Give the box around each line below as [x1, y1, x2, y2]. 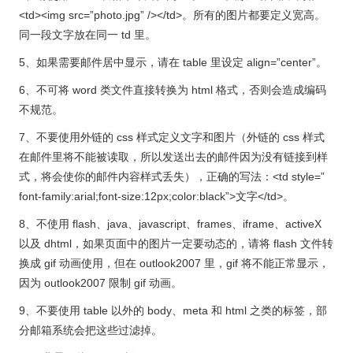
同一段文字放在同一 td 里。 [19, 28, 156, 42]
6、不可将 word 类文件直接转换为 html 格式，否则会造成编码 [19, 84, 326, 97]
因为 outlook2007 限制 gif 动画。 [19, 277, 182, 290]
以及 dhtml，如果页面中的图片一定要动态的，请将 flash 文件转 [19, 237, 333, 251]
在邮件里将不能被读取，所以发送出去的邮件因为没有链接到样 [19, 150, 328, 164]
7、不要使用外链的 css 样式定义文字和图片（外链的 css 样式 [19, 131, 325, 144]
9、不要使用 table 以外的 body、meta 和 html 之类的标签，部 [19, 304, 327, 318]
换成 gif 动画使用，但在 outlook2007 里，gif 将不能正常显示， [19, 257, 329, 270]
